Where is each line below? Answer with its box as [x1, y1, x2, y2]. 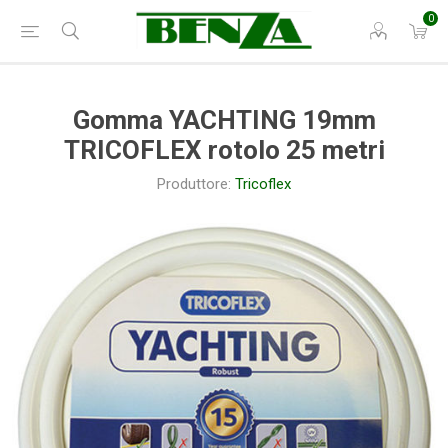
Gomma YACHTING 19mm [72, 105, 376, 135]
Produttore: [157, 175, 231, 193]
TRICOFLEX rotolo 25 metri [63, 135, 385, 165]
